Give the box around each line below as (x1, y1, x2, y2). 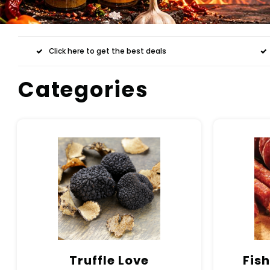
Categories (18, 75, 149, 104)
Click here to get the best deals (49, 46, 166, 56)
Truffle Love (69, 252, 149, 269)
